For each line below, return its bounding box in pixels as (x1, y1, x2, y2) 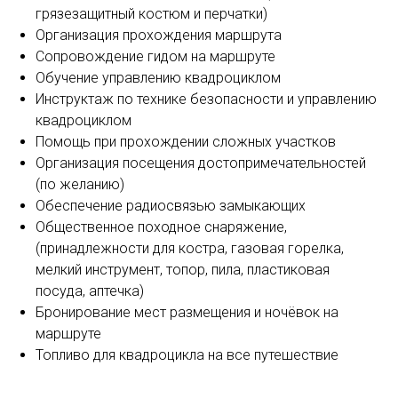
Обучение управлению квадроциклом (36, 68, 281, 86)
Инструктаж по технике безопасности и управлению (36, 90, 377, 107)
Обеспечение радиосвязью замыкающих (36, 196, 306, 214)
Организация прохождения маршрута (36, 26, 282, 44)
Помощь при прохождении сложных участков (36, 132, 336, 150)
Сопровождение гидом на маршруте (36, 47, 275, 65)
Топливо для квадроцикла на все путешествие (36, 346, 338, 363)
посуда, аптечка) (36, 282, 144, 299)
